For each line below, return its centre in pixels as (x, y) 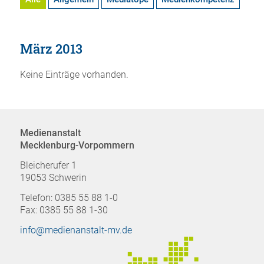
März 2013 (51, 49)
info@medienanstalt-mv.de (76, 230)
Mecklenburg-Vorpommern (77, 146)
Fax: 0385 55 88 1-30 (64, 210)
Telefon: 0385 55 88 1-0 (69, 197)
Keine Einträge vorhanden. (74, 75)
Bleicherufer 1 (48, 165)
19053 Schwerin (53, 177)
